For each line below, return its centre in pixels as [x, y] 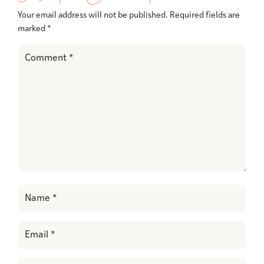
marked [32, 29]
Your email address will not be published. [93, 16]
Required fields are [205, 16]
